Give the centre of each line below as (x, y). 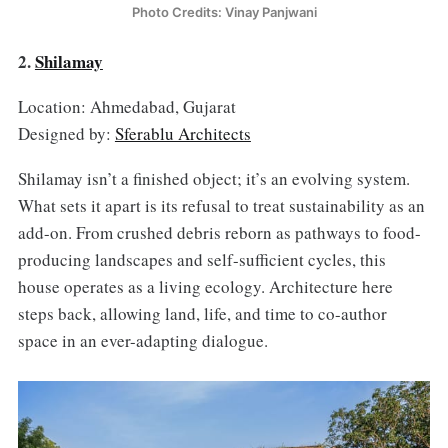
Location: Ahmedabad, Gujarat (126, 106)
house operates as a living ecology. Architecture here (205, 286)
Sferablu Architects (182, 133)
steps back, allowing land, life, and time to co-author (202, 313)
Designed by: (66, 133)
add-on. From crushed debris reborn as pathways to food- (219, 232)
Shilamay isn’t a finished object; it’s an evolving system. (213, 178)
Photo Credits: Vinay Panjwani (224, 12)
